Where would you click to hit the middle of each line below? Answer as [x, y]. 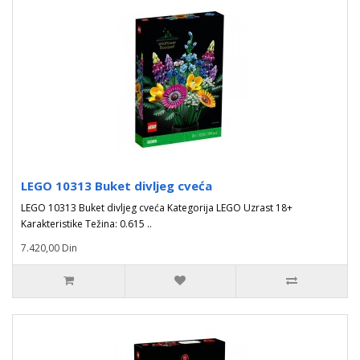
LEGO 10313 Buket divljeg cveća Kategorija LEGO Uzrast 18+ [157, 208]
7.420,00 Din [49, 248]
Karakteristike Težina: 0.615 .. [86, 224]
